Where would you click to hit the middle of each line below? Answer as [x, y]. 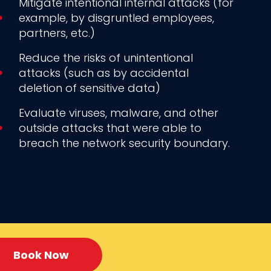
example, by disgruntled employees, [117, 18]
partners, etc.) [57, 33]
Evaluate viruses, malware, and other [119, 113]
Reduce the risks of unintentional [106, 57]
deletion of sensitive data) [90, 88]
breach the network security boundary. [125, 143]
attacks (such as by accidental [104, 73]
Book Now [41, 255]
